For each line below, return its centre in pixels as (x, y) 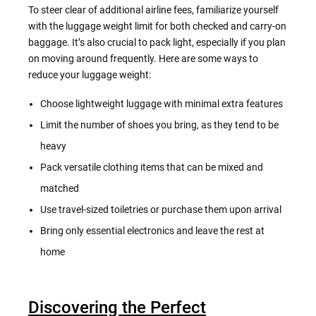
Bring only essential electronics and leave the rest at (152, 230)
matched (59, 188)
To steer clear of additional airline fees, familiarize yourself (153, 10)
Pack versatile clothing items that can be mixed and (151, 167)
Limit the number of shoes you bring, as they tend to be (159, 124)
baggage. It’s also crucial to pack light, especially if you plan (157, 42)
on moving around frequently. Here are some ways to (143, 58)
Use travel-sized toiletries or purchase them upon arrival (160, 209)
